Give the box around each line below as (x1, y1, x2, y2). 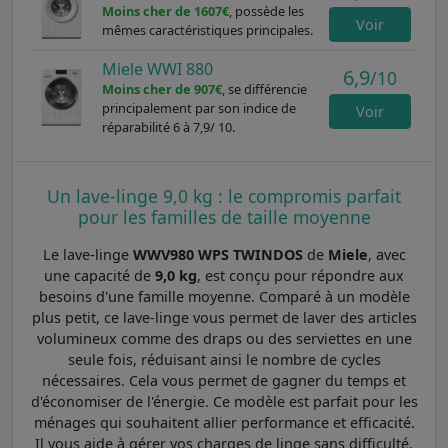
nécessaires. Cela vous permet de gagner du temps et (42, 370, 406, 390)
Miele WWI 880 (101, 57, 213, 80)
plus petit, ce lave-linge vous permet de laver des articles (31, 307, 417, 327)
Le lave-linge (42, 244, 133, 264)
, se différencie (221, 79, 307, 98)
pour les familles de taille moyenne (77, 204, 371, 229)
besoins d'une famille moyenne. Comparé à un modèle (38, 286, 410, 306)
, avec (367, 244, 406, 264)
